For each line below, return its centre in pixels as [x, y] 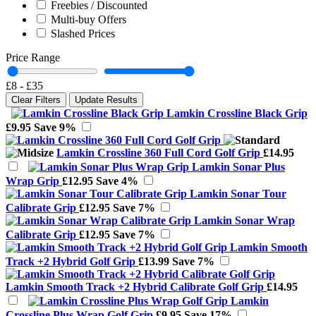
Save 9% [55, 128]
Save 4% [117, 181]
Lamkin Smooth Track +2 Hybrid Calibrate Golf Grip [136, 287]
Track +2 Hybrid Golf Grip [72, 262]
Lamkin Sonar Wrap [244, 221]
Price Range [33, 58]
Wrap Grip [34, 181]
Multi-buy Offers [89, 20]
